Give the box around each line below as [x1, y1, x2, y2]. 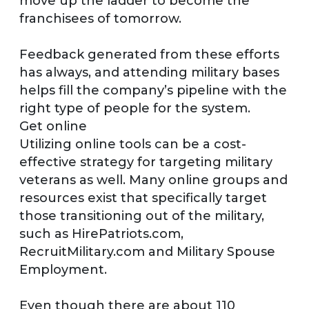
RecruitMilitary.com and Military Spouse [19, 243, 275, 259]
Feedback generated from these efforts [19, 46, 279, 62]
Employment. [19, 261, 107, 277]
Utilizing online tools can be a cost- [19, 136, 246, 152]
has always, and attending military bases [19, 64, 279, 80]
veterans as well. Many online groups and [19, 172, 288, 188]
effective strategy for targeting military [19, 154, 272, 170]
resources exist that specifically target [19, 190, 267, 206]
